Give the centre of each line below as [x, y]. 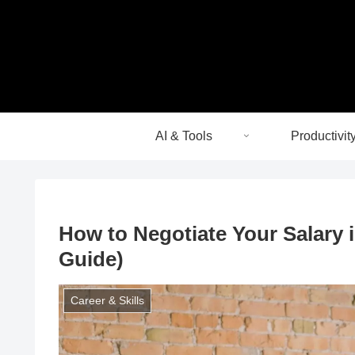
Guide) [91, 259]
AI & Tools [184, 136]
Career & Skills [107, 301]
